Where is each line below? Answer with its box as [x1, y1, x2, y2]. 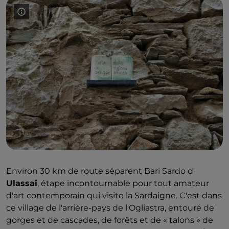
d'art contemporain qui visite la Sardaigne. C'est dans [6, 191, 222, 200]
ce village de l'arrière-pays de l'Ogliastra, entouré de [6, 203, 214, 213]
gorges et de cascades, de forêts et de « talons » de [6, 215, 213, 225]
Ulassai [6, 178, 37, 188]
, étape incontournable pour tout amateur [37, 178, 209, 188]
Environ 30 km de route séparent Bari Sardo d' [6, 166, 195, 176]
